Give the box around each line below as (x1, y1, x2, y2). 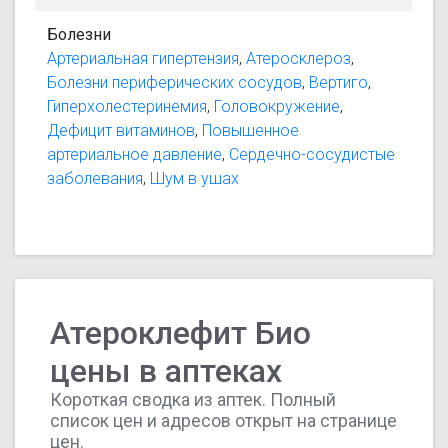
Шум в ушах (150, 169, 240, 189)
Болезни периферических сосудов (47, 73, 303, 93)
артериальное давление (47, 145, 223, 165)
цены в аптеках (50, 351, 283, 390)
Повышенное (202, 121, 300, 141)
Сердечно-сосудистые (229, 145, 396, 165)
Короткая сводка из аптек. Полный (50, 389, 337, 410)
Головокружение (214, 97, 341, 117)
